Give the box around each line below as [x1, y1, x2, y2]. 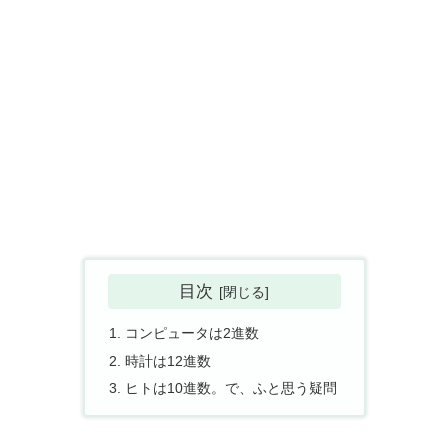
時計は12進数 [124, 352, 211, 369]
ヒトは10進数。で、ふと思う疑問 [124, 380, 337, 397]
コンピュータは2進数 [124, 324, 259, 341]
